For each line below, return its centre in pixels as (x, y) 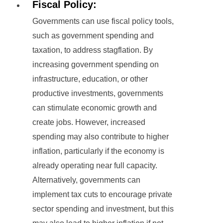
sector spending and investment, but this (103, 209)
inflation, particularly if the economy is (98, 151)
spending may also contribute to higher (101, 137)
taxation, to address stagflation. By (93, 50)
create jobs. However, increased (89, 122)
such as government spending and (93, 36)
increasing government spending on (96, 65)
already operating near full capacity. (95, 166)
